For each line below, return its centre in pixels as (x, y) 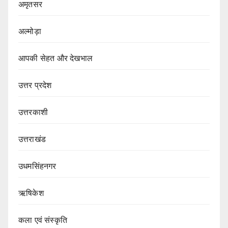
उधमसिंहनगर (37, 166)
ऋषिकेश (31, 193)
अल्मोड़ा (30, 32)
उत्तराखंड (32, 139)
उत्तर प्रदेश (35, 85)
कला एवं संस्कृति (43, 220)
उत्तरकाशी (33, 112)
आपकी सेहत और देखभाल (55, 59)
